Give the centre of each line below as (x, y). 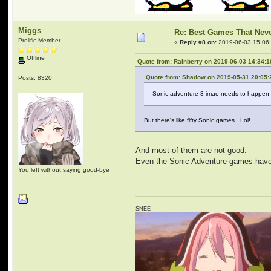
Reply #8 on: (198, 42)
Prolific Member (40, 40)
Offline (35, 58)
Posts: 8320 (35, 77)
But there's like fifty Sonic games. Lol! (198, 120)
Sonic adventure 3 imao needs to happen (211, 94)
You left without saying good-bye (64, 169)
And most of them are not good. (191, 151)
